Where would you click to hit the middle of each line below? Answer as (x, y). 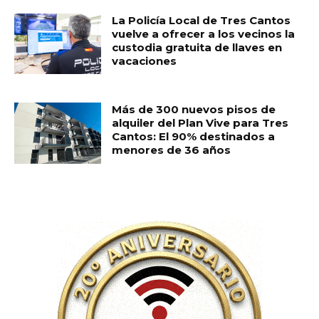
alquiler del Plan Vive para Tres (200, 123)
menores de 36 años (172, 150)
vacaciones (145, 61)
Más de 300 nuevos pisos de (194, 110)
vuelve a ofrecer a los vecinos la (204, 33)
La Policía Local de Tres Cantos (202, 20)
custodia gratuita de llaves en (197, 47)
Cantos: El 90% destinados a (194, 137)
